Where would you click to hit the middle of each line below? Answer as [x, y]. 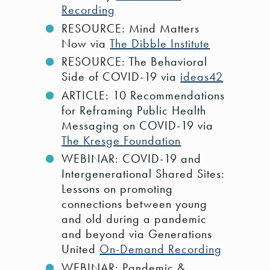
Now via [86, 43]
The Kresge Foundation [121, 140]
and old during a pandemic [134, 219]
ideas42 [202, 77]
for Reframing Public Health [134, 110]
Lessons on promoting [118, 189]
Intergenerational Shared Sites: [143, 174]
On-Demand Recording [161, 249]
